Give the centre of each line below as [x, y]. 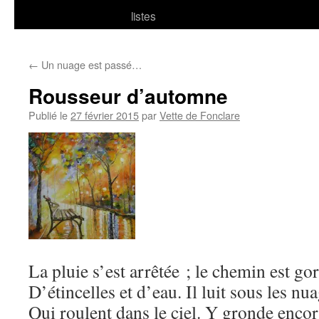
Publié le [48, 115]
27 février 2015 [105, 115]
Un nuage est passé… [90, 64]
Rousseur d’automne [128, 96]
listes [143, 16]
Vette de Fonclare [200, 115]
